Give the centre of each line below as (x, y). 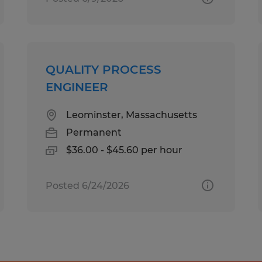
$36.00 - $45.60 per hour (125, 150)
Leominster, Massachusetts (132, 115)
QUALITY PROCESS (104, 69)
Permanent (94, 132)
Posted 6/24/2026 (88, 185)
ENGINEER (77, 87)
